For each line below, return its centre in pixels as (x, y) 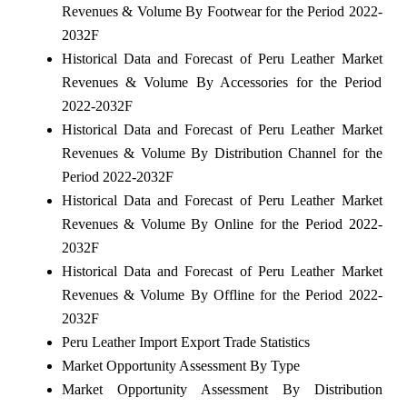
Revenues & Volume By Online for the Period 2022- (222, 224)
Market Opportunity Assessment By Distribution (222, 390)
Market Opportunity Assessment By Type (180, 366)
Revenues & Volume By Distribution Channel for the (222, 154)
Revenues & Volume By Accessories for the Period (222, 83)
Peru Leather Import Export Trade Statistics (185, 342)
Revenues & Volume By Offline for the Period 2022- (222, 295)
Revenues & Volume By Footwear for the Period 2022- (222, 12)
